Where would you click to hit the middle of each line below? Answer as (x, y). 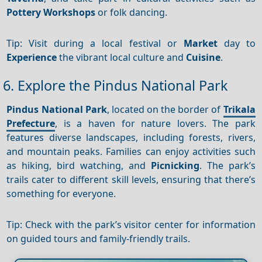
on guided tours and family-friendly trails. (99, 238)
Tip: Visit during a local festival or (95, 43)
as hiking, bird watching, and (79, 165)
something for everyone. (61, 193)
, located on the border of (165, 109)
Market (200, 43)
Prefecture (31, 123)
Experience (32, 57)
